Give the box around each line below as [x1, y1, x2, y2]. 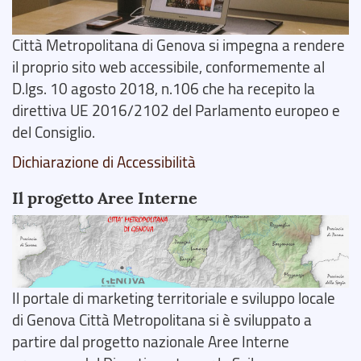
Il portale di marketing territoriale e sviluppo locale [12, 287, 335, 309]
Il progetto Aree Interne [12, 186, 197, 209]
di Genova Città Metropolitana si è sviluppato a [12, 309, 312, 330]
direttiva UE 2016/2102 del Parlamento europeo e [12, 99, 340, 121]
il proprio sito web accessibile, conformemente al [12, 56, 325, 77]
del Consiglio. [12, 121, 95, 143]
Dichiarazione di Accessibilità [12, 151, 196, 172]
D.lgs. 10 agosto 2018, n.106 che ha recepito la [12, 77, 315, 99]
